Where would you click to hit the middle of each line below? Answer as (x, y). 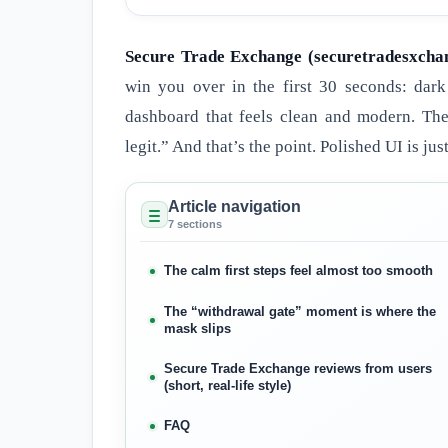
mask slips (197, 329)
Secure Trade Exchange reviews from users (298, 369)
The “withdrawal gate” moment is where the (300, 312)
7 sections (195, 224)
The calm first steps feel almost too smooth (298, 271)
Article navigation (234, 207)
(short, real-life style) (227, 386)
